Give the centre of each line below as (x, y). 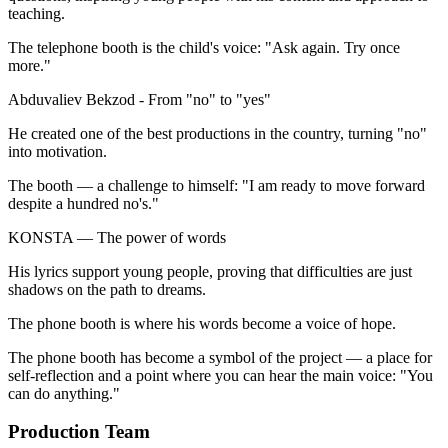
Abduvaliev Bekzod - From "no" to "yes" (139, 99)
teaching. (38, 13)
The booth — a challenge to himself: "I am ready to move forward (216, 185)
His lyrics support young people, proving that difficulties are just (210, 271)
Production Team (79, 432)
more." (29, 65)
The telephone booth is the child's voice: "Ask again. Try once (204, 47)
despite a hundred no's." (87, 203)
